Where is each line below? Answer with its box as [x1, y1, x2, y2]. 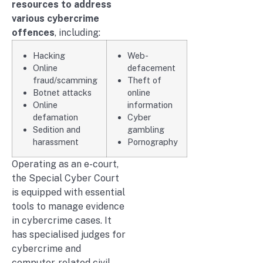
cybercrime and [12, 242, 81, 254]
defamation [33, 112, 78, 122]
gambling [127, 124, 164, 134]
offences [12, 26, 55, 38]
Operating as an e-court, [12, 158, 119, 170]
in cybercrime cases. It [12, 214, 112, 226]
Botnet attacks [33, 87, 92, 97]
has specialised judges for [12, 228, 126, 240]
